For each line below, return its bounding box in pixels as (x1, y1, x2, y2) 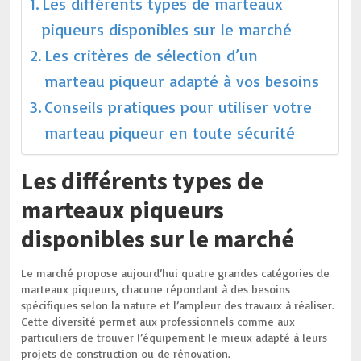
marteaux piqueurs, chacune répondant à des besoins (21, 282, 291, 296)
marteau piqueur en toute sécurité (44, 122, 296, 143)
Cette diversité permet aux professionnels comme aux (21, 314, 296, 328)
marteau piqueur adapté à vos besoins (44, 71, 320, 91)
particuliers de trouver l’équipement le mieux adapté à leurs (21, 330, 328, 344)
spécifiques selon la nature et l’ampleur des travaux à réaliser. (21, 298, 335, 312)
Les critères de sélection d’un (44, 45, 259, 65)
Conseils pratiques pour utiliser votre (44, 97, 313, 117)
